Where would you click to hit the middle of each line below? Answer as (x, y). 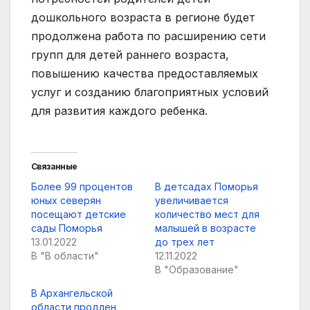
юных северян (66, 201)
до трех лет (185, 242)
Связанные (54, 167)
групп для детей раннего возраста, (130, 55)
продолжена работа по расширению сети (148, 36)
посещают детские (79, 215)
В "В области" (65, 256)
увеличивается (192, 201)
